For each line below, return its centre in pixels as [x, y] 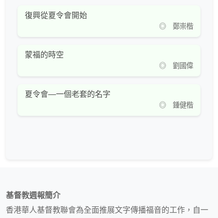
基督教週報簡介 [33, 196]
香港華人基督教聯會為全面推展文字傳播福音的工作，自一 [107, 210]
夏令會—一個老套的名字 [68, 94]
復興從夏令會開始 [56, 16]
